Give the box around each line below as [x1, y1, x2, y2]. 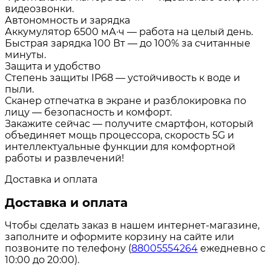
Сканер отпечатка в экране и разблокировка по [5, 95, 246, 106]
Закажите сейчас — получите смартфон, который [5, 118, 253, 129]
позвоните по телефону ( [5, 243, 131, 255]
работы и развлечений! [5, 152, 124, 164]
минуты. [5, 49, 46, 60]
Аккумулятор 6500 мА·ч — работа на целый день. [5, 26, 253, 38]
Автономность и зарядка [5, 15, 130, 26]
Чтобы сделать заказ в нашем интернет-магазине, [5, 220, 260, 232]
